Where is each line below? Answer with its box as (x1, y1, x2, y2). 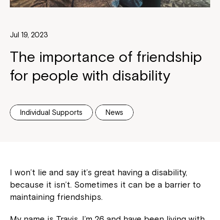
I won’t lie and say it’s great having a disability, (10, 167, 187, 178)
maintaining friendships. (10, 192, 103, 202)
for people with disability (10, 67, 170, 84)
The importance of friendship (10, 48, 202, 66)
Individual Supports (20, 108, 82, 117)
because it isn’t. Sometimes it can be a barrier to (10, 180, 201, 190)
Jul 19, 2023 (10, 30, 48, 39)
